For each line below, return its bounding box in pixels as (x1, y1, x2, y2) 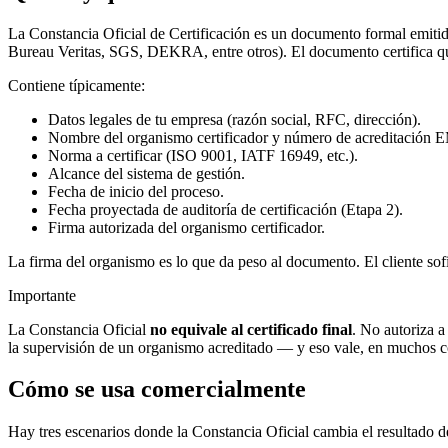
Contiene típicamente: (8, 76, 145, 94)
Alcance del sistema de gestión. (48, 164, 245, 182)
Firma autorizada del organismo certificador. (48, 218, 325, 236)
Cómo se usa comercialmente (8, 376, 306, 403)
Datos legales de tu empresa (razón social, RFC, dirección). (48, 110, 421, 128)
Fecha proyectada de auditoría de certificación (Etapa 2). (48, 200, 403, 218)
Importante (8, 286, 76, 304)
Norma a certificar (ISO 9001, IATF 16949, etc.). (48, 146, 358, 164)
